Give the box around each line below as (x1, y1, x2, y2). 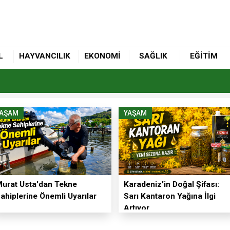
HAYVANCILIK (19, 51, 71, 61)
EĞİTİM (189, 51, 218, 61)
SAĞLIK (139, 51, 167, 61)
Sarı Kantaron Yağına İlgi (123, 191, 216, 201)
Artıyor (123, 203, 149, 213)
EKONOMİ (84, 51, 121, 61)
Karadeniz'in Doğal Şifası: (123, 179, 219, 189)
